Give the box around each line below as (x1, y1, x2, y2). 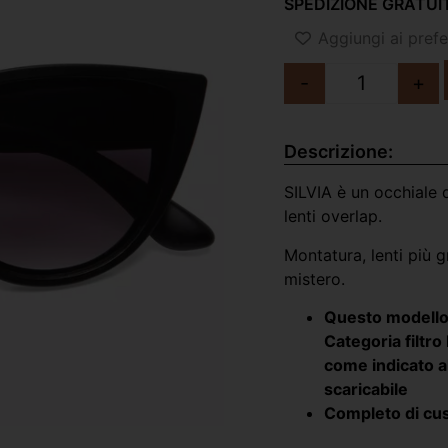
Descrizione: (284, 141, 393, 163)
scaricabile (324, 379, 408, 400)
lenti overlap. (284, 206, 382, 227)
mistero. (284, 268, 345, 289)
